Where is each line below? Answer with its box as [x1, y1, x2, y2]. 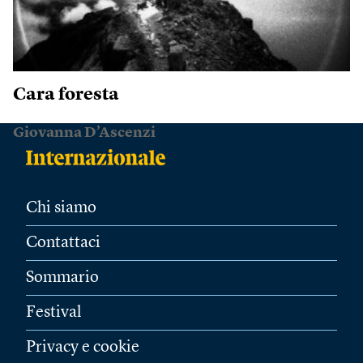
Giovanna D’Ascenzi [13, 125, 156, 140]
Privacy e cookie [26, 339, 139, 356]
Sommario [26, 269, 99, 286]
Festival [26, 304, 82, 321]
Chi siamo [26, 199, 96, 216]
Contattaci [26, 234, 100, 251]
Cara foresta [13, 85, 119, 104]
